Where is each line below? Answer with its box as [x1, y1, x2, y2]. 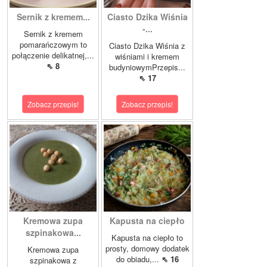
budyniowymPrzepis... [109, 61, 185, 73]
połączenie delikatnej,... [12, 49, 94, 61]
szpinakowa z [29, 254, 77, 266]
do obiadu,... [116, 253, 162, 265]
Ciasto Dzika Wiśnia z [109, 39, 185, 51]
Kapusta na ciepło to [111, 231, 183, 243]
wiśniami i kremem [115, 50, 179, 62]
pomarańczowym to [19, 38, 87, 50]
